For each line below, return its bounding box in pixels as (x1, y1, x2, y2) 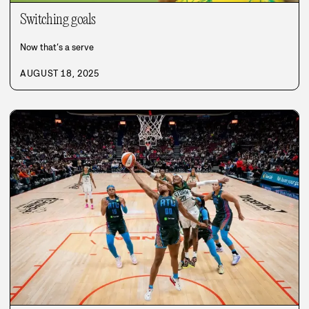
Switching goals (20, 11, 96, 28)
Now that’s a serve (20, 41, 94, 53)
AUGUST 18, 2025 (20, 67, 99, 79)
